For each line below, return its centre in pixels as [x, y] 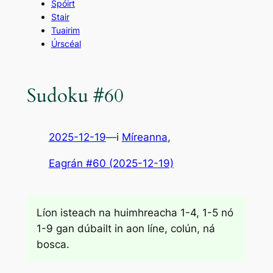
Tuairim [65, 30]
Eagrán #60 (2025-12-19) [111, 163]
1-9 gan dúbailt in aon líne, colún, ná [126, 229]
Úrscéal [66, 44]
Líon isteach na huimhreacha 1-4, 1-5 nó [135, 213]
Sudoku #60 [75, 95]
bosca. [53, 245]
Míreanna [144, 137]
